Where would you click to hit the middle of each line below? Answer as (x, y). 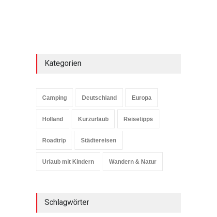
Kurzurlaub (93, 119)
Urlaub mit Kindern (68, 162)
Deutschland (99, 98)
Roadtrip (54, 141)
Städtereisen (99, 141)
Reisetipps (138, 119)
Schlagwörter (67, 202)
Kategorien (63, 63)
